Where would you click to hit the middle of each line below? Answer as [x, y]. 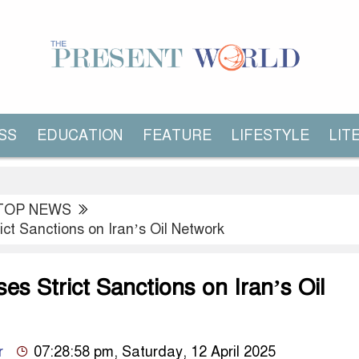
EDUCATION [80, 135]
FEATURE [177, 135]
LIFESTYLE [270, 135]
